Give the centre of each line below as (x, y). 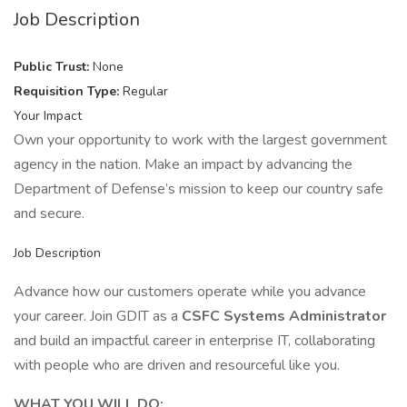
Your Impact (48, 116)
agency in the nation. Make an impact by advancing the (183, 164)
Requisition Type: (68, 91)
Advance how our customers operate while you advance (190, 292)
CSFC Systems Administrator (284, 316)
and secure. (49, 213)
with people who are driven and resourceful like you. (177, 365)
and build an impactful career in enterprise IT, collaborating (194, 341)
